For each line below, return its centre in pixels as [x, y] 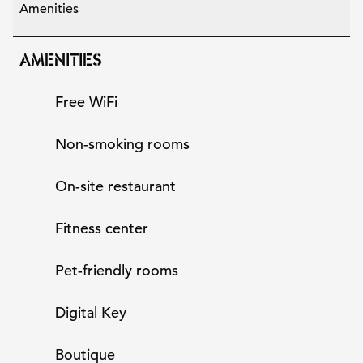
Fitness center [102, 228]
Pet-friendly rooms [117, 270]
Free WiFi [86, 102]
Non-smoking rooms [122, 144]
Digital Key [91, 312]
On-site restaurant [115, 186]
